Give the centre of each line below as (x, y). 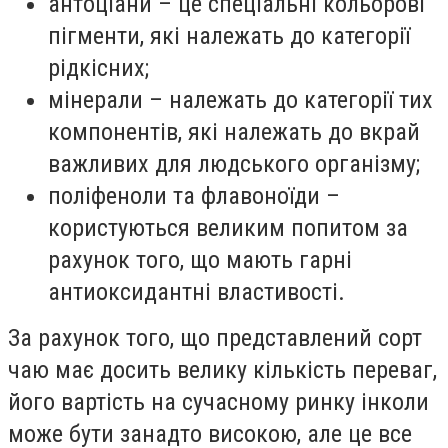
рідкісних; (98, 68)
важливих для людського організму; (234, 164)
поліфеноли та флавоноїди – (194, 196)
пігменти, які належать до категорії (229, 36)
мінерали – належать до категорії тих (240, 100)
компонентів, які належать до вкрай (234, 132)
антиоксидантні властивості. (196, 292)
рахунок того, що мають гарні (200, 260)
